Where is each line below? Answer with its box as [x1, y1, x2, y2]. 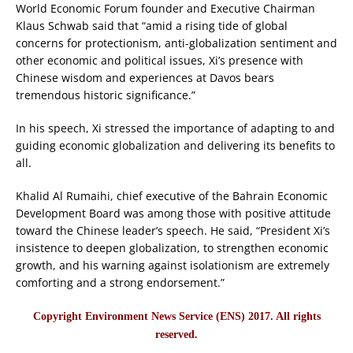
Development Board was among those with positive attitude [16, 205, 331, 221]
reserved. [155, 328, 198, 340]
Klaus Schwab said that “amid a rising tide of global [16, 17, 288, 33]
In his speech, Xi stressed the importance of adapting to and [16, 120, 335, 136]
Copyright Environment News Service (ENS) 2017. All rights [32, 310, 321, 322]
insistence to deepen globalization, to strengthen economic [16, 240, 329, 255]
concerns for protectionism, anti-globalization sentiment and [16, 35, 337, 50]
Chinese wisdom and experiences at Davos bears [16, 69, 274, 85]
